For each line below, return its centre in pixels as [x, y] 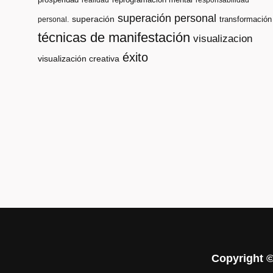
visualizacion [223, 39]
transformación [246, 19]
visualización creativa [79, 59]
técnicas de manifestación [114, 38]
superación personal [167, 19]
